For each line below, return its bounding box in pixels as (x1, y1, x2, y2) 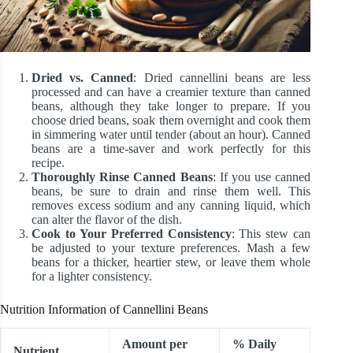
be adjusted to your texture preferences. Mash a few (32, 240, 311, 255)
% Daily (232, 337, 277, 351)
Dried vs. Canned (32, 70, 134, 84)
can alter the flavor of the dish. (32, 212, 182, 226)
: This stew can (231, 226, 311, 240)
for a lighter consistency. (32, 269, 152, 283)
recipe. (32, 155, 65, 169)
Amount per (122, 337, 188, 351)
